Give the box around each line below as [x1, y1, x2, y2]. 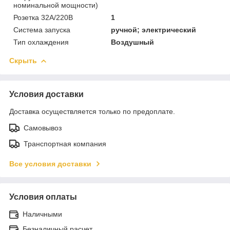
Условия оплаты [9, 192, 77, 201]
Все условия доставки [9, 159, 91, 168]
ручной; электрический [111, 25, 197, 34]
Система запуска [13, 25, 70, 34]
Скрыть [9, 56, 37, 65]
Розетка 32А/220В [13, 13, 73, 22]
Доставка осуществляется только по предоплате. [9, 107, 175, 116]
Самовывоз [24, 123, 62, 132]
